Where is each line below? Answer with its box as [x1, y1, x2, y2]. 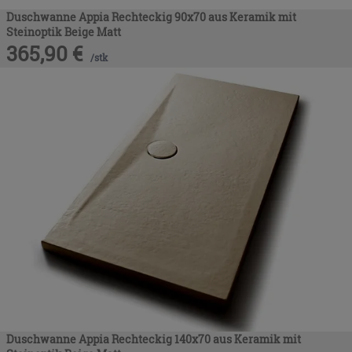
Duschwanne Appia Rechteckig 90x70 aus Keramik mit [6, 9, 296, 24]
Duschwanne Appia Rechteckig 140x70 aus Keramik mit [6, 331, 301, 346]
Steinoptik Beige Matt [6, 24, 121, 39]
